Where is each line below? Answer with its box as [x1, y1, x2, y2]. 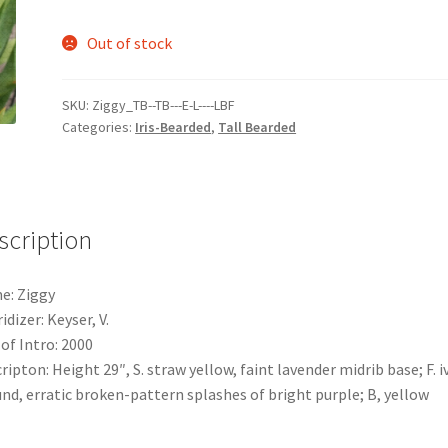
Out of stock [86, 32, 172, 53]
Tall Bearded [218, 117, 297, 136]
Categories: [62, 117, 136, 136]
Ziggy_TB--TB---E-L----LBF [92, 95, 236, 114]
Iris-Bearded [135, 117, 212, 136]
